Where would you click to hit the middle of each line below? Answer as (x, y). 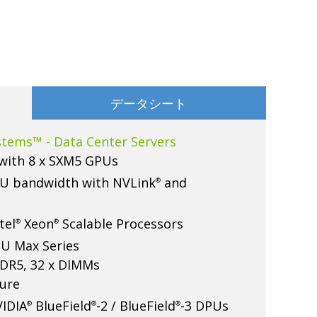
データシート (149, 103)
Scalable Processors (121, 224)
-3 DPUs (204, 306)
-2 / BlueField (136, 306)
